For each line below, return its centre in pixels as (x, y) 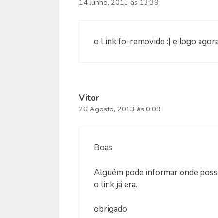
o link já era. (116, 184)
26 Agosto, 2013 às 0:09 (120, 109)
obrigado (110, 209)
